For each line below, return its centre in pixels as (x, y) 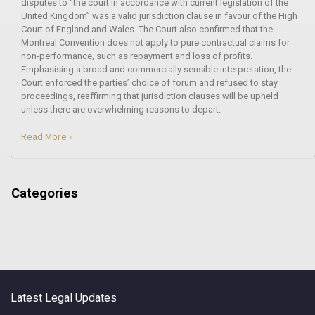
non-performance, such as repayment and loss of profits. (137, 56)
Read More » (47, 136)
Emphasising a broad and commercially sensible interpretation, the (156, 69)
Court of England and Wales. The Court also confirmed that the (147, 29)
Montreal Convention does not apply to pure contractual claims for (155, 42)
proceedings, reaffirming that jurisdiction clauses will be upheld (150, 96)
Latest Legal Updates (64, 297)
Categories (45, 193)
